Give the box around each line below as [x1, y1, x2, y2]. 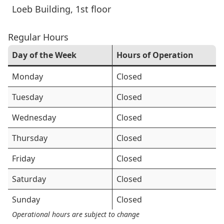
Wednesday [12, 112, 56, 123]
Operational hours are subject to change [12, 209, 139, 219]
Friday [12, 153, 35, 164]
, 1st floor [70, 3, 111, 15]
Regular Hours [8, 31, 68, 43]
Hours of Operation [116, 49, 193, 60]
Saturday [12, 173, 46, 184]
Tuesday [12, 91, 43, 102]
